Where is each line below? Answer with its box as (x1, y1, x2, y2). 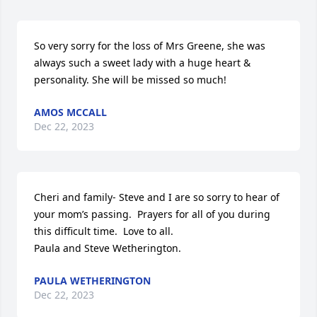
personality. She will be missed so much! (34, 73, 226, 86)
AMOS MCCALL (34, 105, 107, 119)
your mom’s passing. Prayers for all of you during (34, 207, 270, 221)
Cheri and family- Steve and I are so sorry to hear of (34, 190, 279, 204)
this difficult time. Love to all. (34, 224, 176, 238)
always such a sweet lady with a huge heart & (34, 56, 250, 69)
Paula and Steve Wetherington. (34, 241, 181, 255)
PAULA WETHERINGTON (34, 274, 151, 287)
